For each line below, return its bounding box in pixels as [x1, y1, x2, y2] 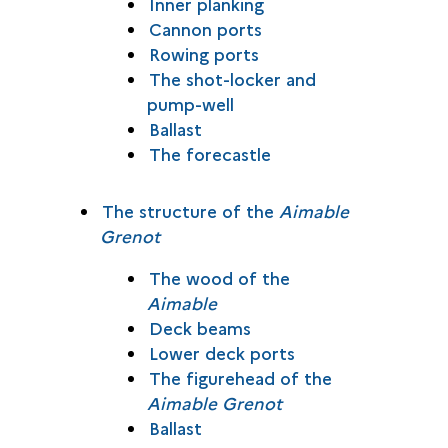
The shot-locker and [148, 67, 316, 90]
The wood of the [148, 266, 290, 289]
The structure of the [101, 199, 279, 222]
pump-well [146, 92, 234, 115]
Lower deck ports [148, 341, 295, 364]
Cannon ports [148, 17, 262, 40]
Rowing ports [148, 42, 259, 65]
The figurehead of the [148, 366, 332, 389]
